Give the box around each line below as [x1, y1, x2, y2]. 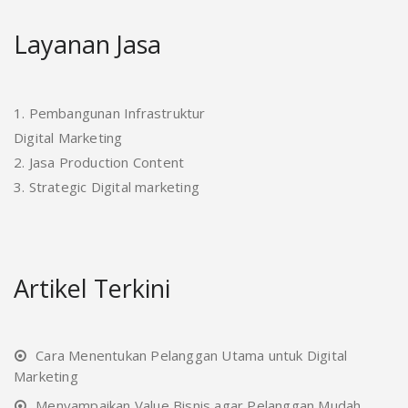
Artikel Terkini [14, 271, 170, 306]
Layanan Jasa [14, 27, 161, 62]
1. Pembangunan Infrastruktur [14, 104, 206, 123]
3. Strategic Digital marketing [14, 178, 199, 197]
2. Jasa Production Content [14, 153, 185, 172]
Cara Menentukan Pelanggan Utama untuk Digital [36, 346, 348, 365]
